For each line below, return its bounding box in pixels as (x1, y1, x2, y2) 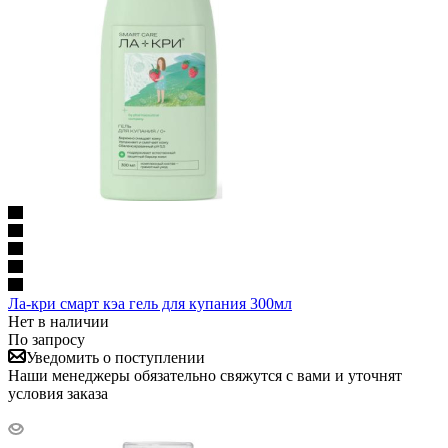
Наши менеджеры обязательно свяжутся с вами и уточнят (8, 366, 402, 384)
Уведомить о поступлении (26, 348, 205, 366)
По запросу (8, 330, 85, 348)
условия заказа (8, 384, 108, 402)
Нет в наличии (8, 312, 109, 330)
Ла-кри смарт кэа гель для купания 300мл (8, 294, 292, 312)
